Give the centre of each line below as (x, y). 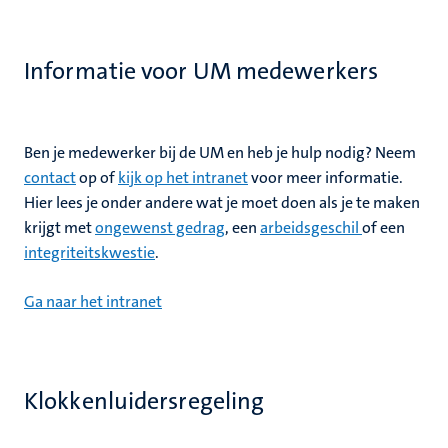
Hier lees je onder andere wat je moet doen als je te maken (222, 202)
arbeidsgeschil (311, 227)
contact (50, 177)
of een (383, 227)
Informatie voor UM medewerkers (201, 71)
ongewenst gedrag (160, 227)
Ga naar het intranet (93, 301)
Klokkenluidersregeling (144, 401)
